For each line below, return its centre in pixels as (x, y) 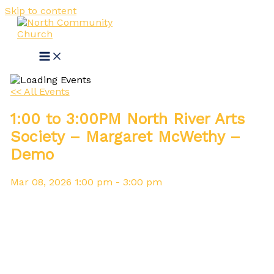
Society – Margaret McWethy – (125, 136)
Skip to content (41, 11)
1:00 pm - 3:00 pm (118, 182)
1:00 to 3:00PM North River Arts (127, 119)
